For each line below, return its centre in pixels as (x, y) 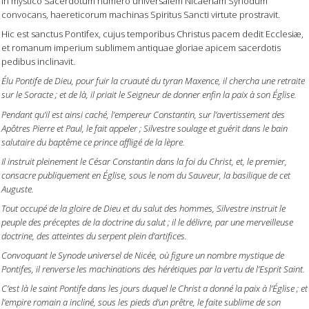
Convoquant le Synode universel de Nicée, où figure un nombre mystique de (143, 255)
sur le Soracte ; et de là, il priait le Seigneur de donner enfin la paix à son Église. (149, 95)
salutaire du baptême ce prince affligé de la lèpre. (93, 142)
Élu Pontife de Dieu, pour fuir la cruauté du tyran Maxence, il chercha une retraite (153, 81)
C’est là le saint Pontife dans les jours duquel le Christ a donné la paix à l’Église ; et (154, 289)
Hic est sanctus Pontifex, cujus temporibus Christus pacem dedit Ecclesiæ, (152, 34)
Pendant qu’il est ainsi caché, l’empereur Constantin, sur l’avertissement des (143, 114)
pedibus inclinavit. (38, 62)
